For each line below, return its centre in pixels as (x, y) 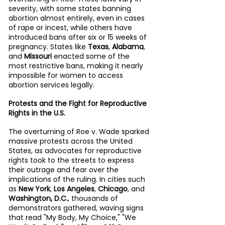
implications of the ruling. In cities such (78, 179)
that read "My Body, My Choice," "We (73, 217)
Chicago (113, 189)
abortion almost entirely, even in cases (78, 18)
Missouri (38, 56)
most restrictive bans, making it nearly (77, 66)
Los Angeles (74, 189)
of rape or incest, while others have (71, 27)
